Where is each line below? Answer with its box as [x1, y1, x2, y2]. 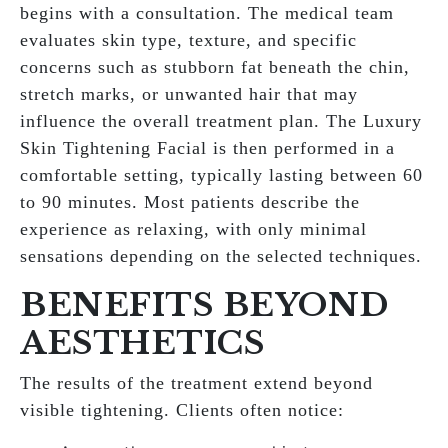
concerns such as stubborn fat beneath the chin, [20, 57, 410, 77]
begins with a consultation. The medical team [20, 3, 394, 23]
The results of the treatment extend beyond [20, 373, 373, 393]
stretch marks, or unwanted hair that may [20, 84, 358, 104]
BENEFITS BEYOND [20, 285, 390, 325]
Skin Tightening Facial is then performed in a [20, 138, 395, 158]
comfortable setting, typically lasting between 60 [20, 165, 423, 185]
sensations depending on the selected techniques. [20, 246, 422, 266]
